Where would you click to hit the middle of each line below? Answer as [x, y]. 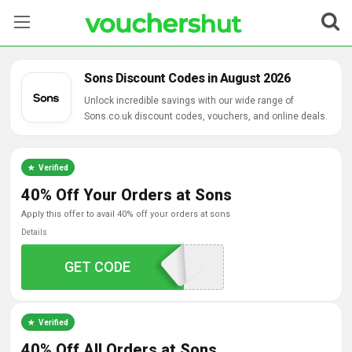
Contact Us [43, 176]
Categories [44, 101]
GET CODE [98, 267]
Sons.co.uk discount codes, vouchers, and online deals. [206, 116]
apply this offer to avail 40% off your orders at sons [128, 214]
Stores [33, 63]
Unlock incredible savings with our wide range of [189, 101]
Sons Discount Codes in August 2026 [187, 78]
